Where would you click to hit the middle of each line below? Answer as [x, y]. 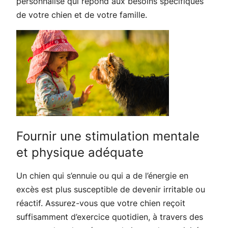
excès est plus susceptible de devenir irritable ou [111, 189]
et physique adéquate [80, 152]
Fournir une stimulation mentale [108, 136]
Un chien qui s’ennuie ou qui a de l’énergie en [102, 175]
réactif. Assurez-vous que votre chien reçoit [101, 203]
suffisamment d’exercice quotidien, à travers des [110, 217]
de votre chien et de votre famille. [82, 15]
